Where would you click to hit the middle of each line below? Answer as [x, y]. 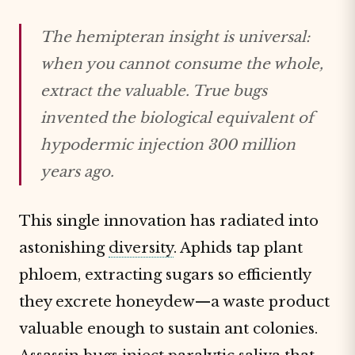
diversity [141, 248]
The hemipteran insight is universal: [175, 37]
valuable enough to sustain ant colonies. [168, 328]
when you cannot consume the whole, [182, 64]
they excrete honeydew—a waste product [174, 302]
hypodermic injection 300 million [168, 145]
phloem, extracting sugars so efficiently [165, 275]
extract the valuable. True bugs [154, 91]
